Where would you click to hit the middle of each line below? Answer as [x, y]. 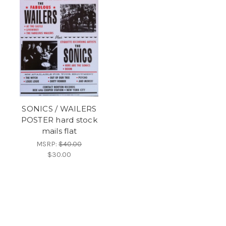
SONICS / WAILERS [59, 108]
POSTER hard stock [59, 120]
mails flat [59, 131]
